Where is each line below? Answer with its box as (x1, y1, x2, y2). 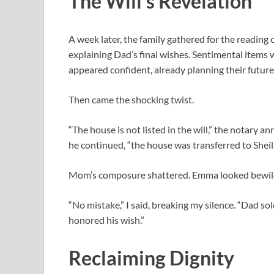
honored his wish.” (68, 213, 144, 226)
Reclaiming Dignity (68, 245, 234, 270)
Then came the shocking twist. (68, 93, 194, 105)
